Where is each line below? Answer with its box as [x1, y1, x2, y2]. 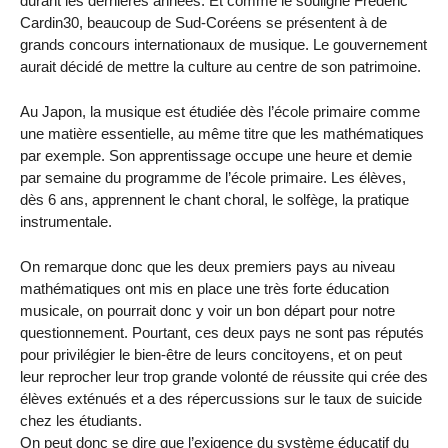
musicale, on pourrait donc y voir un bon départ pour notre [20, 301, 395, 319]
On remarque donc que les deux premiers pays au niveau [20, 257, 395, 275]
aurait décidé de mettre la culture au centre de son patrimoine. [20, 58, 421, 76]
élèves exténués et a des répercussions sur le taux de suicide [20, 389, 422, 407]
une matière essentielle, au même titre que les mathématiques [20, 124, 424, 142]
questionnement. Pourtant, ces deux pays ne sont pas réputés [20, 323, 424, 341]
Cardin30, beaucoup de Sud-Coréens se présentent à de [20, 14, 387, 32]
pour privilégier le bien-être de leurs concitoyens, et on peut [20, 345, 402, 363]
